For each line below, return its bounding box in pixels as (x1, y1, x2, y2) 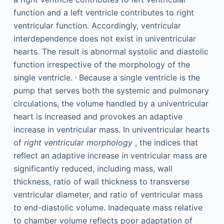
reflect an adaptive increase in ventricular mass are (13, 150, 207, 160)
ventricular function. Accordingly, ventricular (13, 20, 181, 30)
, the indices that (132, 137, 198, 147)
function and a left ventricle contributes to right (13, 7, 194, 17)
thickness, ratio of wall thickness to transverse (13, 176, 189, 186)
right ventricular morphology (23, 137, 132, 147)
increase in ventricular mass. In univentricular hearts (13, 124, 209, 134)
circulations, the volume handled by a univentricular (13, 98, 208, 108)
